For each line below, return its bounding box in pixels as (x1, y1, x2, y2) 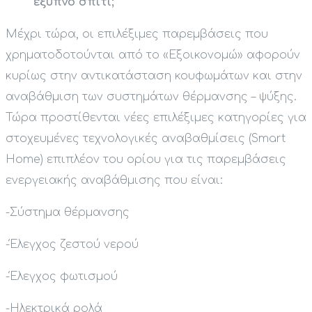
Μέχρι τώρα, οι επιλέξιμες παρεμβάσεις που (6, 28, 268, 41)
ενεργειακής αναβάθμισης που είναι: (6, 174, 223, 187)
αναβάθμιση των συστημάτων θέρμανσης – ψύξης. (6, 91, 297, 104)
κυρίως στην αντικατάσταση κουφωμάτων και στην (6, 70, 302, 83)
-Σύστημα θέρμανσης (6, 206, 130, 219)
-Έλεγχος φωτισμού (6, 270, 118, 283)
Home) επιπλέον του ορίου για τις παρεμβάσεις (6, 153, 286, 166)
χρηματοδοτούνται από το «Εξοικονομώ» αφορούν (6, 49, 300, 62)
